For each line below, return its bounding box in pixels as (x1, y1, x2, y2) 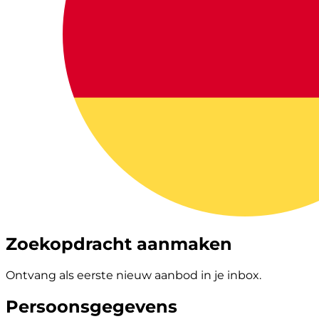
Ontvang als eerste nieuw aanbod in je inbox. (6, 268, 261, 282)
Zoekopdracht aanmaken (6, 233, 232, 254)
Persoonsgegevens (6, 296, 177, 317)
